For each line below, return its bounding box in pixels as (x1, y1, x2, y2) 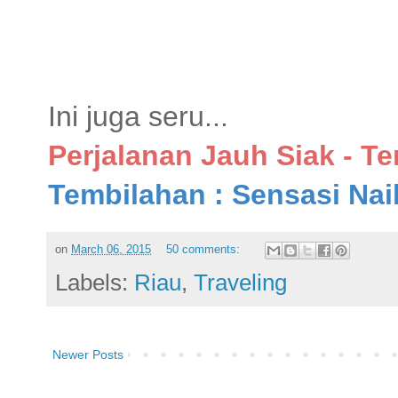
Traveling (194, 269, 287, 297)
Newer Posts (52, 347, 123, 362)
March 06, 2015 (71, 243, 151, 257)
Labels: (55, 269, 134, 297)
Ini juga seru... (48, 99, 228, 132)
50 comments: (165, 243, 243, 257)
